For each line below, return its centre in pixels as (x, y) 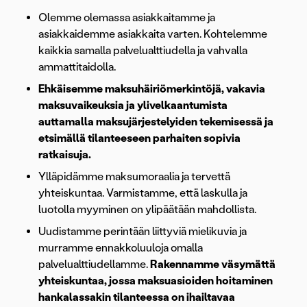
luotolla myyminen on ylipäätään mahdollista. (147, 210)
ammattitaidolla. (77, 67)
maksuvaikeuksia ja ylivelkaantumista (133, 106)
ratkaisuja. (65, 155)
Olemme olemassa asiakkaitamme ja (127, 18)
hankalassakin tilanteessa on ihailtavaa (137, 297)
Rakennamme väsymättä (213, 265)
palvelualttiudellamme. (94, 265)
